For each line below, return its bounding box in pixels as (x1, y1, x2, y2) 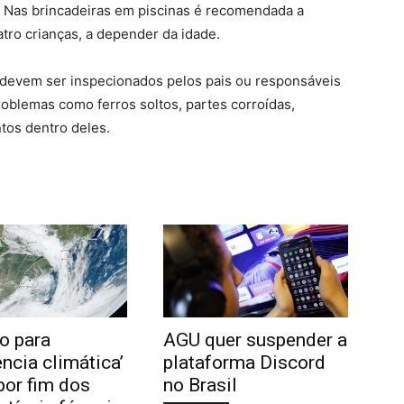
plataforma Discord (162, 351, 326, 373)
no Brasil (162, 373, 237, 396)
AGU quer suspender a (162, 328, 347, 351)
